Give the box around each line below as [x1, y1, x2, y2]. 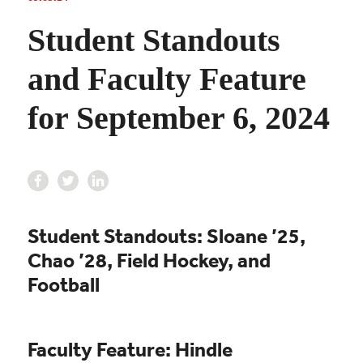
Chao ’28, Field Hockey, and [27, 246, 271, 272]
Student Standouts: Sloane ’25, [27, 222, 305, 248]
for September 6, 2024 [27, 99, 330, 136]
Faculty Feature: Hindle [27, 335, 233, 361]
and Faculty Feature [27, 60, 306, 97]
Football [27, 271, 100, 297]
